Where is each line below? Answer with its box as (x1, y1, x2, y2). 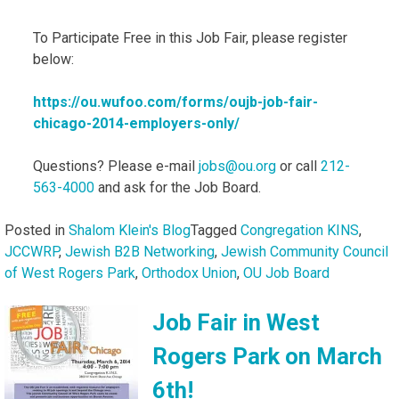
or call (276, 157, 321, 175)
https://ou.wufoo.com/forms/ (33, 93, 229, 110)
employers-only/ (129, 114, 240, 132)
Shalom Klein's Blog (69, 221, 191, 239)
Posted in (4, 221, 69, 239)
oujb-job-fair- (229, 93, 318, 110)
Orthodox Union (142, 264, 237, 281)
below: (33, 50, 74, 68)
